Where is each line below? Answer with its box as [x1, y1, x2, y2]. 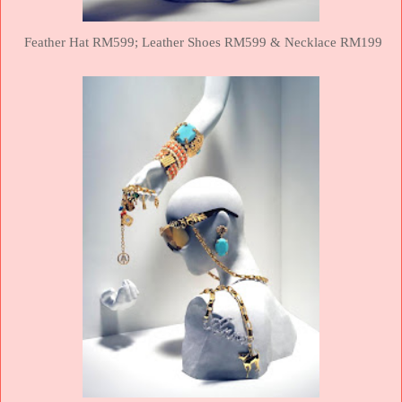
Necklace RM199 [284, 35, 382, 50]
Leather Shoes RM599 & [141, 35, 284, 50]
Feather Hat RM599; [23, 35, 142, 50]
